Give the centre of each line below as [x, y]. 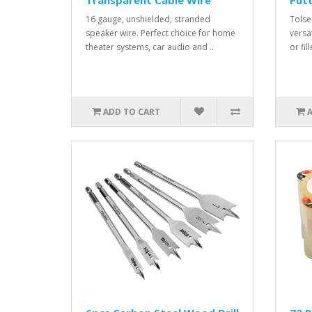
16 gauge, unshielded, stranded [148, 19]
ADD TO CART [132, 112]
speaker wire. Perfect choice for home [161, 33]
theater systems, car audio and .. [150, 47]
